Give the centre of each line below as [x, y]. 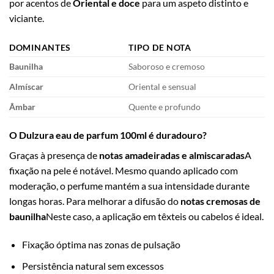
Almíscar [26, 87]
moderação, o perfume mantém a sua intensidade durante [129, 186]
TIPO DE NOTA [160, 48]
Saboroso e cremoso [167, 67]
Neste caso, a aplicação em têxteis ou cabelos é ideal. [155, 217]
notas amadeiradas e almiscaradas [172, 155]
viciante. [27, 18]
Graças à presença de [54, 155]
